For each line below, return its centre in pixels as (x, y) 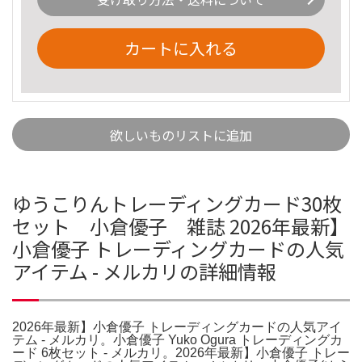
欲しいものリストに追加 (181, 135)
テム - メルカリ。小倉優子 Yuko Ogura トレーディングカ (177, 339)
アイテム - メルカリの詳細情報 (144, 271)
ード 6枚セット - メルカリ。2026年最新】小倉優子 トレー (181, 352)
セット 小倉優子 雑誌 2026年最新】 (181, 225)
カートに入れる (181, 48)
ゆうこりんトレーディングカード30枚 (177, 203)
